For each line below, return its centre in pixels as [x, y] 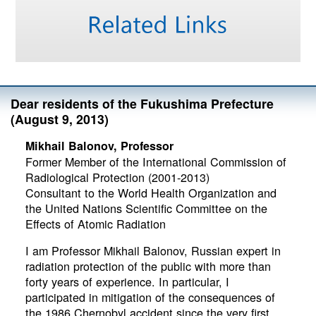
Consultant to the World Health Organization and [151, 192]
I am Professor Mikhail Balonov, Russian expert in [153, 251]
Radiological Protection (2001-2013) [117, 177]
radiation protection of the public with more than [148, 266]
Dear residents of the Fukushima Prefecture [142, 103]
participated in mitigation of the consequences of [150, 297]
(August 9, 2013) [60, 119]
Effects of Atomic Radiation [95, 223]
